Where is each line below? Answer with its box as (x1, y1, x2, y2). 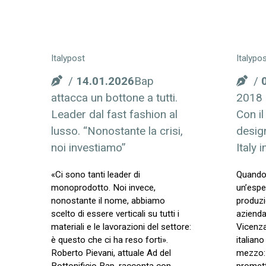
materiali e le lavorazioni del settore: (50, 221, 191, 233)
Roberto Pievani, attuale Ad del (50, 248, 171, 259)
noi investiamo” (50, 141, 126, 155)
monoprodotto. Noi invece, (50, 182, 156, 194)
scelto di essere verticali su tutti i (50, 208, 179, 220)
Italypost (50, 52, 85, 64)
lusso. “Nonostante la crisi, (50, 124, 183, 138)
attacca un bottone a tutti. (50, 91, 178, 105)
